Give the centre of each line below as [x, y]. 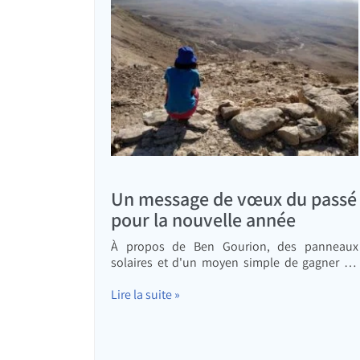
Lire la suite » [145, 295]
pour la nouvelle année [203, 220]
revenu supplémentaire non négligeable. [219, 279]
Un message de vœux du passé [234, 199]
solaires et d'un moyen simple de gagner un [235, 263]
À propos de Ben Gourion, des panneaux [235, 247]
